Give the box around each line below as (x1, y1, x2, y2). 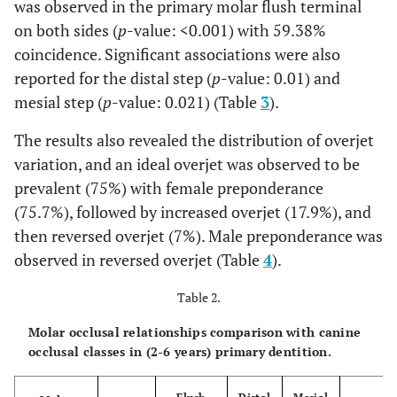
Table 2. (176, 289, 221, 306)
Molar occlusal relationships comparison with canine (28, 323, 362, 340)
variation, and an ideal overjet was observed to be (14, 153, 360, 175)
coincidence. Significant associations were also (14, 43, 340, 65)
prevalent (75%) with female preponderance (14, 177, 323, 198)
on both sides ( (14, 19, 118, 41)
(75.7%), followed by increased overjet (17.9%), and (14, 201, 371, 222)
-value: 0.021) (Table (112, 91, 261, 113)
